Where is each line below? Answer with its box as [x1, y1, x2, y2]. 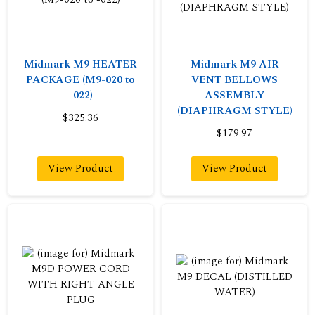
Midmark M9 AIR [190, 56, 279, 72]
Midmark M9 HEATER [24, 56, 137, 72]
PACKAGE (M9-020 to [26, 72, 135, 88]
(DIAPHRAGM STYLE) [176, 103, 292, 119]
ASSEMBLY [205, 87, 264, 103]
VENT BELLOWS [191, 72, 278, 88]
